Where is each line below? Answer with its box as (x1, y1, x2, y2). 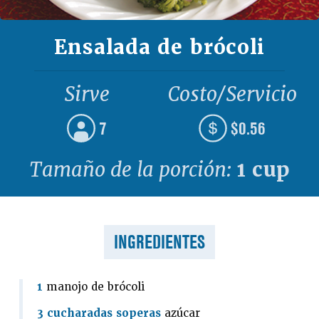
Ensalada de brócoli (53, 34, 266, 61)
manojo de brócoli (43, 279, 145, 294)
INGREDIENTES (114, 229, 205, 254)
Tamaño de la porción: (29, 157, 236, 183)
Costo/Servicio (167, 81, 297, 108)
